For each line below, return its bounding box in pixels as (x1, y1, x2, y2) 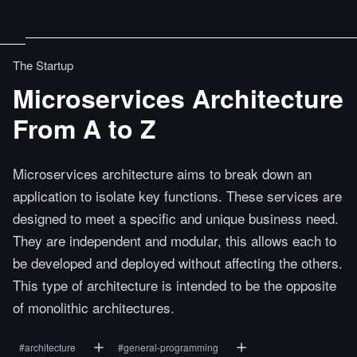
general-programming (124, 340, 218, 354)
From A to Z (13, 110, 156, 147)
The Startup (13, 57, 73, 73)
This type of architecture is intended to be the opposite (13, 275, 336, 295)
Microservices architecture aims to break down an (13, 163, 312, 183)
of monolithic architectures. (13, 297, 175, 317)
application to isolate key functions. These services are (13, 186, 342, 206)
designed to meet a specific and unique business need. (13, 208, 339, 228)
